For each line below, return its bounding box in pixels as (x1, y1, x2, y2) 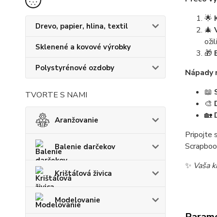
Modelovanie (55, 195, 100, 205)
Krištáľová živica (55, 169, 112, 178)
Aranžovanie (55, 115, 98, 125)
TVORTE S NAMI (25, 90, 87, 100)
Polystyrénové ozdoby (35, 63, 114, 73)
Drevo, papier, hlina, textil (35, 21, 128, 31)
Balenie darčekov (55, 142, 115, 152)
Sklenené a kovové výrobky (35, 42, 131, 52)
